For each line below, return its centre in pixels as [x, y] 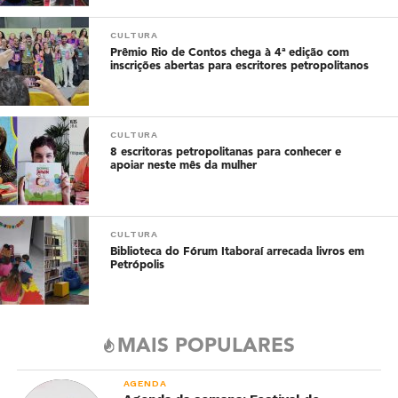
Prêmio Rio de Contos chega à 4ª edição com [230, 53]
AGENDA [145, 384]
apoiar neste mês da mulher [184, 166]
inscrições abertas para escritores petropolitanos [240, 67]
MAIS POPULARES [206, 347]
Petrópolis [138, 266]
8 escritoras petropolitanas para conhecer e [226, 153]
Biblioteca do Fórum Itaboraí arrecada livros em [238, 252]
